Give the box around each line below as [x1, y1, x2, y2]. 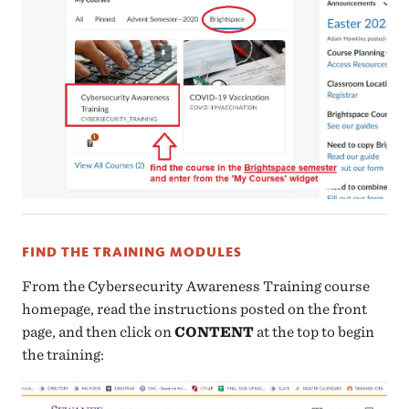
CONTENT [174, 323, 255, 340]
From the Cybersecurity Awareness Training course [22, 278, 371, 294]
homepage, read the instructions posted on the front [22, 300, 368, 317]
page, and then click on [22, 323, 175, 340]
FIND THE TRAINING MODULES [22, 243, 242, 260]
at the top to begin [254, 323, 375, 340]
